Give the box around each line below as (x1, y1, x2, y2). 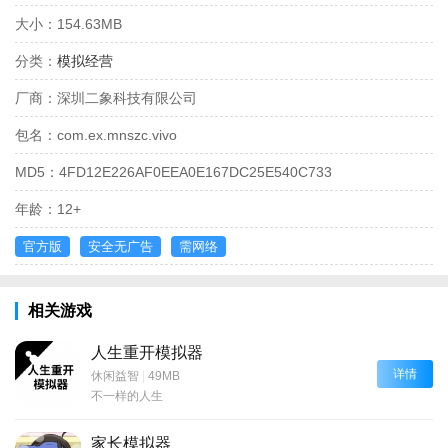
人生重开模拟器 (91, 343, 203, 361)
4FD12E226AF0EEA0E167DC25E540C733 (59, 163, 332, 180)
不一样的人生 (91, 388, 163, 403)
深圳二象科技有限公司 (57, 89, 197, 106)
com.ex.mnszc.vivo (57, 126, 177, 143)
